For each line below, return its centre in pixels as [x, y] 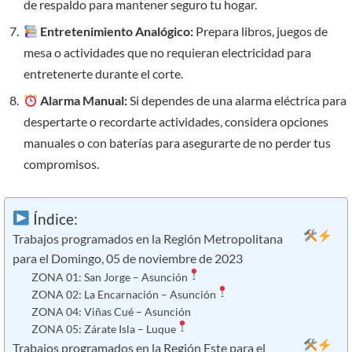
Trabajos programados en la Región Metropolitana [148, 239]
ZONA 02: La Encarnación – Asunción [123, 295]
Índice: [53, 218]
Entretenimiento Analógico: [117, 31]
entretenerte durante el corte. [103, 74]
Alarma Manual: [84, 101]
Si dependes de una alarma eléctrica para [237, 101]
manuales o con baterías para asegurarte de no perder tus [177, 143]
